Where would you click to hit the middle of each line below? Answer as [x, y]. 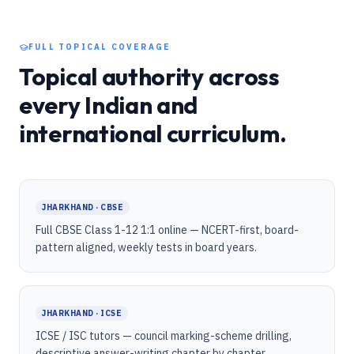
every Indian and [109, 105]
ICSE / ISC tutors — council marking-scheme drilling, [164, 336]
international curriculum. [153, 134]
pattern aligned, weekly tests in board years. [146, 247]
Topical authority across [149, 77]
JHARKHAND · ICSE [82, 313]
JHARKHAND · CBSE [83, 207]
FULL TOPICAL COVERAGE [100, 47]
